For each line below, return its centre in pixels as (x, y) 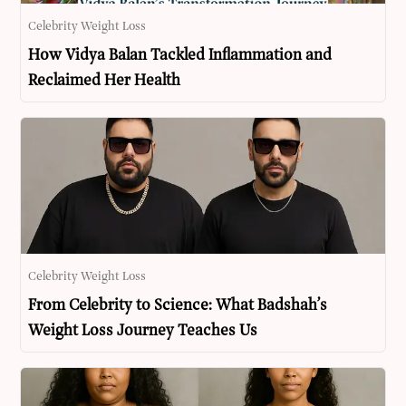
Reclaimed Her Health (105, 82)
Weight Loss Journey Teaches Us (143, 332)
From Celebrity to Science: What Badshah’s (178, 306)
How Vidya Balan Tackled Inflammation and (180, 56)
